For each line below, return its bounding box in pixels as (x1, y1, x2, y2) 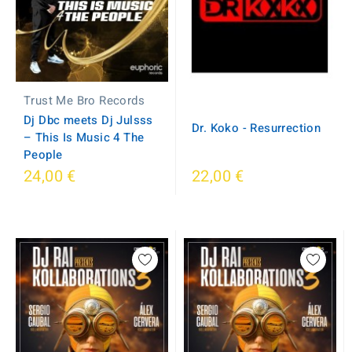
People (24, 146, 63, 163)
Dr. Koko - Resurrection (192, 119, 321, 137)
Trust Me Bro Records (24, 92, 145, 109)
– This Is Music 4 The (24, 129, 145, 146)
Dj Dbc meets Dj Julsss (24, 112, 153, 129)
